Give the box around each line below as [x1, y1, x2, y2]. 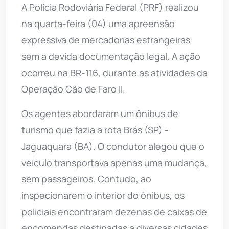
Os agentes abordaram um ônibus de [21, 107, 178, 120]
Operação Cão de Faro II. [21, 82, 125, 95]
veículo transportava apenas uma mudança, [21, 156, 207, 169]
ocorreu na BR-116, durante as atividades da [21, 66, 208, 79]
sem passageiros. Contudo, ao [21, 172, 151, 185]
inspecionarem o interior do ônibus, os [21, 189, 185, 201]
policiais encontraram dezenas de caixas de [21, 205, 207, 218]
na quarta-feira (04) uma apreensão [21, 17, 175, 30]
